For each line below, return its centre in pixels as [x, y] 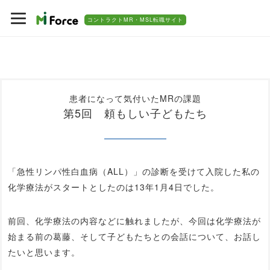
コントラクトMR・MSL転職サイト [135, 20]
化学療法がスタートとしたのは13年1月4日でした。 [114, 187]
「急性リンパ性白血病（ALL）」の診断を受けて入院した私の [134, 171]
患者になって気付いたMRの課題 [135, 98]
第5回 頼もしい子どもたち [135, 113]
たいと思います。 [44, 252]
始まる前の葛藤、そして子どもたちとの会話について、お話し [134, 236]
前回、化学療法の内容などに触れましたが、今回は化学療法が [134, 221]
